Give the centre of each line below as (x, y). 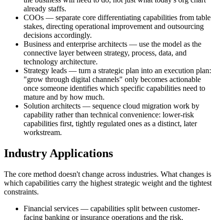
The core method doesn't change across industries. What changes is (108, 174)
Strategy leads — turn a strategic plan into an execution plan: (117, 70)
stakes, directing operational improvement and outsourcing (114, 26)
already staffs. (45, 8)
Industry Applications (58, 153)
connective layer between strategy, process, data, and (105, 53)
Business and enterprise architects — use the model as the (112, 44)
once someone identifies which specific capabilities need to (114, 88)
